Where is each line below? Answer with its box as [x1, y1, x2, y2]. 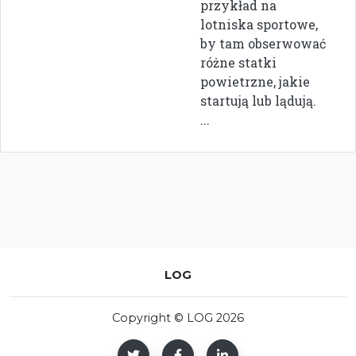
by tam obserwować [200, 35, 326, 52]
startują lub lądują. [200, 92, 316, 110]
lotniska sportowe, [200, 16, 318, 33]
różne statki [200, 54, 277, 72]
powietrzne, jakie [200, 73, 310, 91]
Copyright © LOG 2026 [112, 311, 244, 326]
